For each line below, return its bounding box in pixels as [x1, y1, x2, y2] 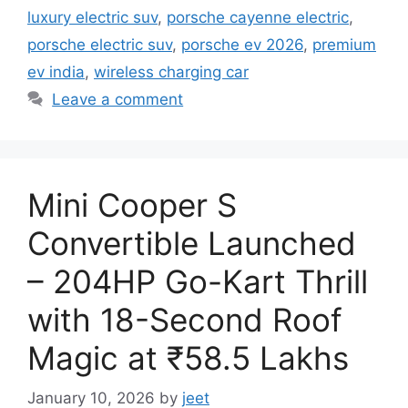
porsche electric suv [27, 35, 172, 54]
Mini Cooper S [27, 185, 237, 224]
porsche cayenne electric [167, 7, 349, 26]
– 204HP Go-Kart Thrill [27, 261, 368, 301]
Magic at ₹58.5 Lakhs [27, 338, 349, 377]
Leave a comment [52, 89, 184, 108]
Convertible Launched [27, 223, 356, 262]
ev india [27, 62, 85, 81]
